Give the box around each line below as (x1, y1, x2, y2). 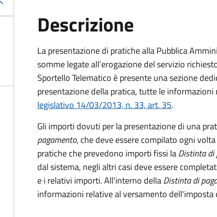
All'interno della (104, 174, 163, 187)
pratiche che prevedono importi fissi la (37, 147, 178, 160)
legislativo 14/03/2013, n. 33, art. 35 (37, 98, 171, 111)
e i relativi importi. (37, 174, 104, 187)
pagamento (37, 133, 77, 146)
